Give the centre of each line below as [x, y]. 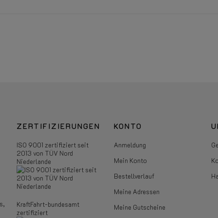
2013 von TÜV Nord [45, 153]
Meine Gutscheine [139, 207]
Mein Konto [130, 161]
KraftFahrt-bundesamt [48, 204]
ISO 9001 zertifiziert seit [52, 145]
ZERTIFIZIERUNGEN [58, 126]
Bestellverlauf [134, 176]
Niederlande [34, 162]
